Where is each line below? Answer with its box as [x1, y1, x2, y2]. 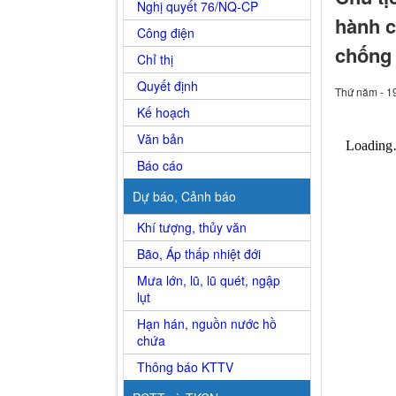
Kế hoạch [137, 103, 190, 122]
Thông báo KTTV [137, 358, 233, 377]
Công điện [137, 24, 194, 42]
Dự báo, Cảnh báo [133, 187, 236, 206]
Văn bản [137, 130, 184, 148]
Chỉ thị [137, 50, 173, 69]
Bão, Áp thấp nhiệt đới [137, 245, 261, 263]
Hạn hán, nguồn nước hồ [137, 315, 277, 333]
